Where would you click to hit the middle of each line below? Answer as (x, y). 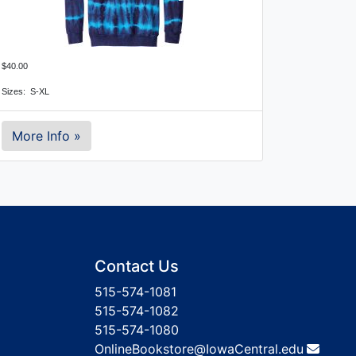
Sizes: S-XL (25, 91)
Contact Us (137, 266)
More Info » (46, 136)
